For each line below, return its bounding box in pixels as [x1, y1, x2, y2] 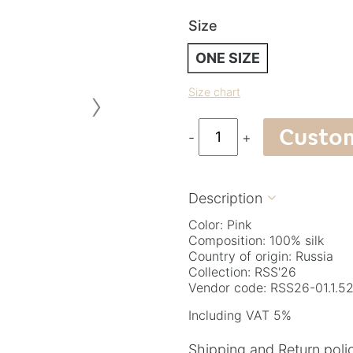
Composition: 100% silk [188, 232, 324, 248]
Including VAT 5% [188, 307, 292, 323]
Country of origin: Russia [188, 247, 333, 264]
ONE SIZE [195, 49, 260, 66]
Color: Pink [188, 216, 251, 232]
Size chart [188, 84, 240, 98]
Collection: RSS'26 [188, 263, 296, 280]
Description [188, 189, 262, 206]
